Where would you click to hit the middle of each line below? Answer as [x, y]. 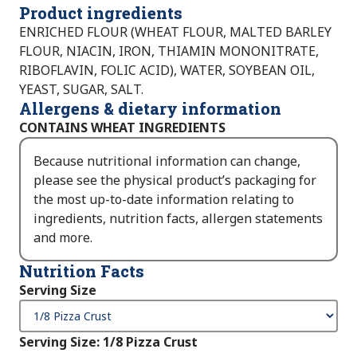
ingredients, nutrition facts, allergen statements [178, 218]
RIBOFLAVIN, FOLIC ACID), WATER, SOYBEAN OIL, [167, 70]
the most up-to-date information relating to [164, 199]
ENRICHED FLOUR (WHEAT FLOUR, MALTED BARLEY [175, 31]
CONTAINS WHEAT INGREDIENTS [122, 127]
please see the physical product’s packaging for [175, 180]
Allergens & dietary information [150, 108]
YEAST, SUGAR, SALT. [81, 89]
